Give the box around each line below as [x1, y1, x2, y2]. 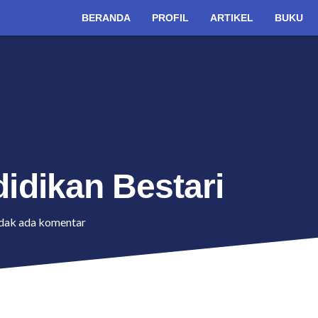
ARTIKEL [210, 12, 254, 23]
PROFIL [152, 12, 190, 23]
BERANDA [82, 12, 131, 23]
